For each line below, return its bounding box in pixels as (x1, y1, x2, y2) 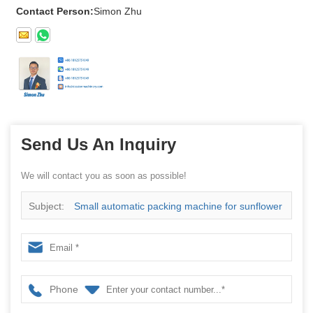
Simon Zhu (94, 6, 142, 17)
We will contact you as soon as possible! (21, 170, 187, 182)
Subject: (29, 201, 67, 212)
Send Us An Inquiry (21, 135, 176, 154)
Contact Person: (16, 6, 94, 17)
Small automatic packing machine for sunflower (74, 201, 282, 212)
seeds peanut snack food (29, 228, 140, 240)
